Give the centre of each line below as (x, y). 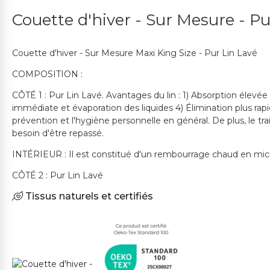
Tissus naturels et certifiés (88, 196)
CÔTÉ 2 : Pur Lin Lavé (58, 176)
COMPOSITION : (47, 74)
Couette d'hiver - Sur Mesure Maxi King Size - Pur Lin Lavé (135, 53)
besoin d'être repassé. (58, 133)
